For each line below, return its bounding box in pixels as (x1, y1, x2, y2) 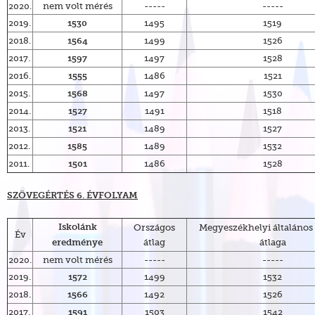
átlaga (259, 236, 286, 248)
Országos (134, 221, 175, 233)
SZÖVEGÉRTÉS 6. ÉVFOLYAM (7, 191, 138, 200)
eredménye (52, 238, 103, 248)
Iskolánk (58, 223, 97, 233)
